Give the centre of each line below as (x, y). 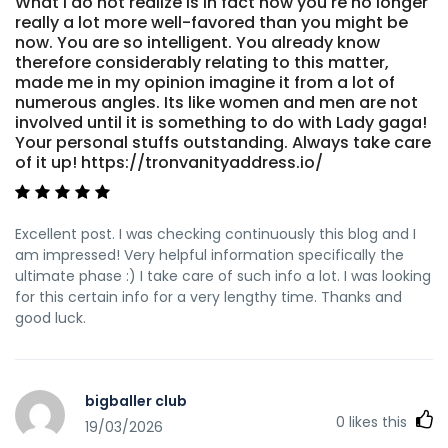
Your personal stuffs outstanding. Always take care (223, 142)
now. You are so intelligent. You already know (197, 42)
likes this (378, 421)
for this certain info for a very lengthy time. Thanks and (208, 296)
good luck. (50, 317)
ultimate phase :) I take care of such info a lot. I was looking (223, 275)
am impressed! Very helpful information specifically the (209, 254)
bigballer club (136, 401)
